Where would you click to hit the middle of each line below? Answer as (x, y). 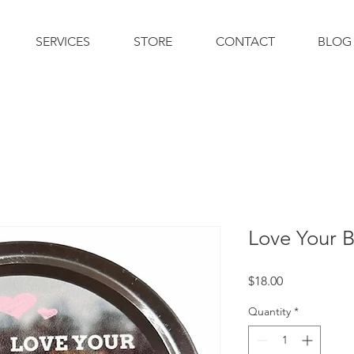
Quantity (269, 311)
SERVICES (62, 41)
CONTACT (245, 41)
